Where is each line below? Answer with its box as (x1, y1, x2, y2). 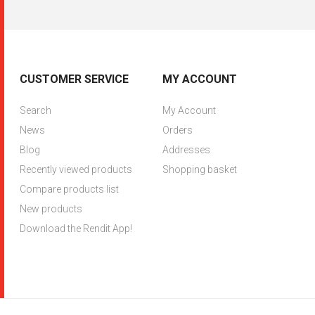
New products (20, 202, 83, 214)
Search (20, 104, 52, 116)
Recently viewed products (20, 163, 133, 175)
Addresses (162, 143, 210, 155)
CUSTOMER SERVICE (20, 72, 129, 86)
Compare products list (20, 183, 120, 195)
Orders (162, 124, 193, 136)
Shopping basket (162, 163, 237, 175)
